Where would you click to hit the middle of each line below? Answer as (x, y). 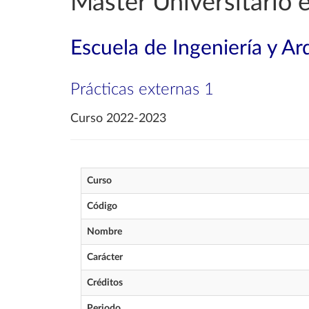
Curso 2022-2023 (118, 119)
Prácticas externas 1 (142, 90)
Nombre (104, 232)
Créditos (105, 283)
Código (102, 206)
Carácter (105, 257)
